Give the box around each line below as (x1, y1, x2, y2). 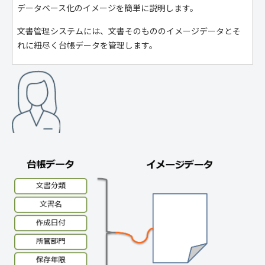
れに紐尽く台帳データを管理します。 (17, 39, 157, 51)
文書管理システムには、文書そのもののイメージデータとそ (17, 25, 241, 37)
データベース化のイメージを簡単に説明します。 (17, 1, 198, 14)
